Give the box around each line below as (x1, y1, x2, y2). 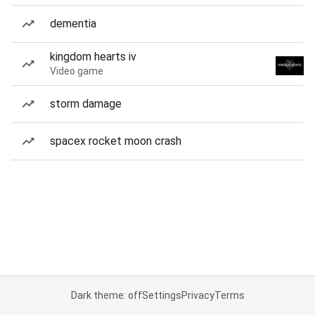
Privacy (181, 290, 214, 301)
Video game (50, 65, 103, 77)
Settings (141, 290, 181, 301)
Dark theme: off (70, 290, 142, 301)
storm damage (50, 97, 122, 110)
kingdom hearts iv (50, 50, 136, 63)
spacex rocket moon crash (50, 134, 181, 148)
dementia (50, 17, 96, 30)
